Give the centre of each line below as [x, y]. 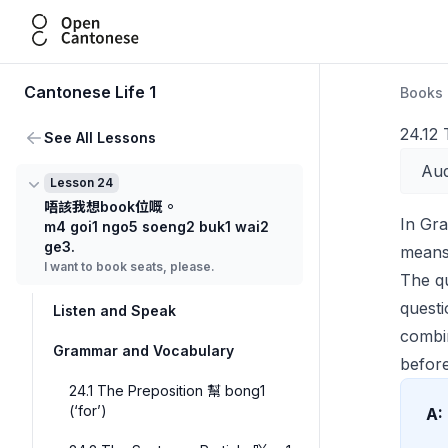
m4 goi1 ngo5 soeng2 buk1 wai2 [156, 226]
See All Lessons [100, 137]
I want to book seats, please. [129, 266]
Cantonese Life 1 [90, 92]
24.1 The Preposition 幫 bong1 [167, 390]
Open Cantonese [94, 25]
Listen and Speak [114, 310]
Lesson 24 [81, 182]
